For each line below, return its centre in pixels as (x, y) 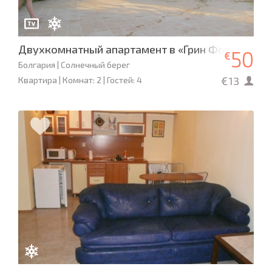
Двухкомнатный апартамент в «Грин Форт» (130, 49)
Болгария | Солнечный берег (74, 65)
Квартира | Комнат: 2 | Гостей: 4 (80, 80)
